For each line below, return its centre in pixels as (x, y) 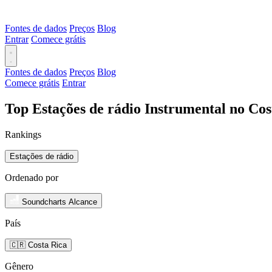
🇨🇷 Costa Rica (38, 245)
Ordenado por (32, 177)
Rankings (23, 134)
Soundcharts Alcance (59, 202)
